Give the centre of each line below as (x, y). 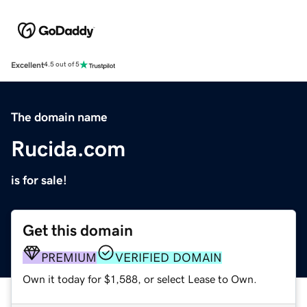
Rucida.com (68, 148)
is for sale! (39, 180)
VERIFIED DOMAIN (169, 257)
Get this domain (78, 230)
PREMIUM (69, 257)
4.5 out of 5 (62, 65)
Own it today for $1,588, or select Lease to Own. (140, 279)
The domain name (59, 117)
